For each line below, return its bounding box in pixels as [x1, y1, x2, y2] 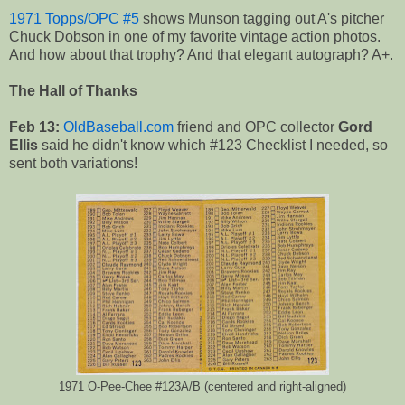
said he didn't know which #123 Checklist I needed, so [38, 137, 388, 154]
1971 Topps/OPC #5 [9, 11, 139, 27]
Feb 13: [9, 119, 60, 136]
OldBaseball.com [63, 119, 174, 136]
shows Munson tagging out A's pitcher [139, 11, 384, 27]
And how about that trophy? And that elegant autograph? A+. [9, 47, 393, 63]
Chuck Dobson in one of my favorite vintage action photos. [9, 29, 381, 45]
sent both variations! [9, 155, 137, 172]
